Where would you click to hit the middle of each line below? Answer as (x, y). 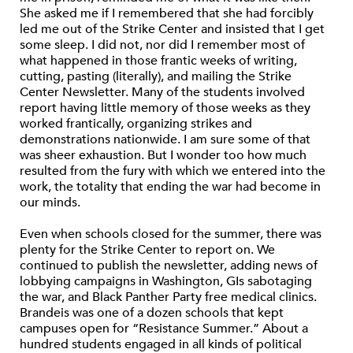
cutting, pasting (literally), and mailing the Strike (156, 77)
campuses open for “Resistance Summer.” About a (164, 329)
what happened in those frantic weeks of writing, (158, 61)
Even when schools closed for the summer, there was (171, 234)
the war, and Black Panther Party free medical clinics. (168, 297)
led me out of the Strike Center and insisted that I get (172, 30)
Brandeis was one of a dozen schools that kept (152, 313)
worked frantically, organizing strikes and (136, 124)
